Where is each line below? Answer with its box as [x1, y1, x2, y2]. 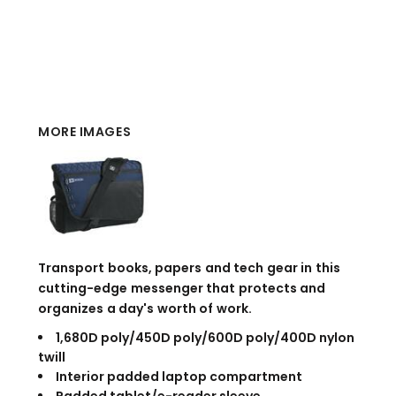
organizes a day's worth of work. [38, 300, 252, 318]
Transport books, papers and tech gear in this [38, 259, 340, 278]
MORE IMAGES [38, 123, 132, 141]
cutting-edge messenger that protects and [38, 279, 326, 298]
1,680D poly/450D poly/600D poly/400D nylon [56, 329, 354, 347]
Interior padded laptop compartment [56, 368, 302, 386]
